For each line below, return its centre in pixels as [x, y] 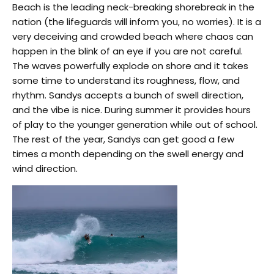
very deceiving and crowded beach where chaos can [133, 36]
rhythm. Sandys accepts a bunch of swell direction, [128, 95]
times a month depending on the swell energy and [128, 154]
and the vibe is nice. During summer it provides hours [131, 109]
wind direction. [45, 168]
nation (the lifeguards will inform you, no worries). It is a [137, 21]
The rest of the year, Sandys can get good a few [123, 139]
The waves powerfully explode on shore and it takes [130, 65]
